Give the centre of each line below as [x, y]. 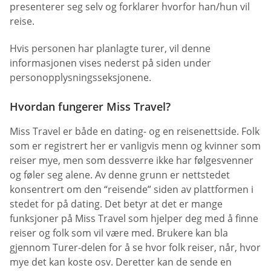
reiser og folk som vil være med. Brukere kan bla [119, 233]
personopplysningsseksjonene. [80, 78]
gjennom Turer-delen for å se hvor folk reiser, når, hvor [135, 247]
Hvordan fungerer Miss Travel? [90, 106]
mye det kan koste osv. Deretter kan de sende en [121, 262]
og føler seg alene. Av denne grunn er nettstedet [120, 175]
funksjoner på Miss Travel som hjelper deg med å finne [134, 218]
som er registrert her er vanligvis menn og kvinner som [135, 145]
